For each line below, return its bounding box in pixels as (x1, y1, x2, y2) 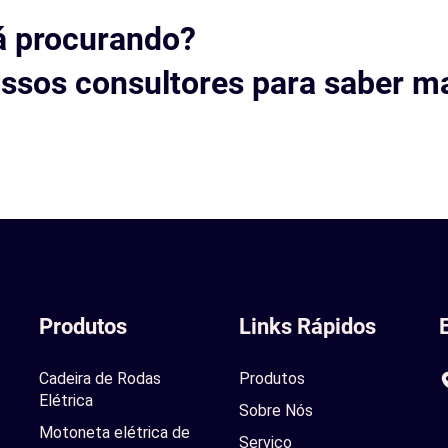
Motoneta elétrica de (39, 423, 190, 442)
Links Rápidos (239, 314, 376, 339)
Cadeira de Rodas (39, 369, 161, 388)
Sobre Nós (239, 401, 313, 420)
